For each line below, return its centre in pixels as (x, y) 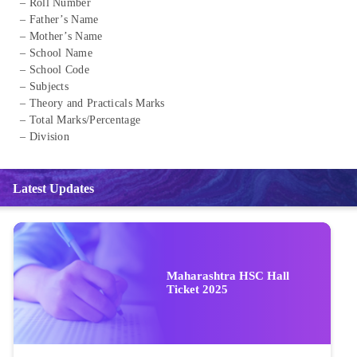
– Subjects (44, 86)
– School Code (55, 69)
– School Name (56, 53)
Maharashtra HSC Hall (228, 276)
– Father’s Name (59, 19)
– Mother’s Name (61, 36)
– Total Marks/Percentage (80, 120)
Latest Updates (53, 188)
